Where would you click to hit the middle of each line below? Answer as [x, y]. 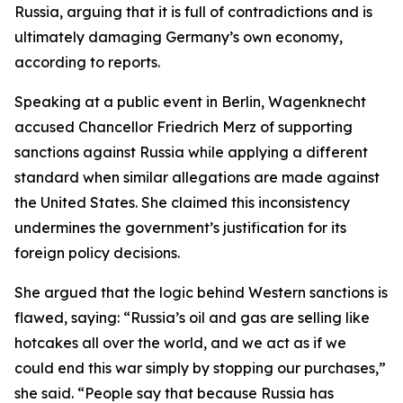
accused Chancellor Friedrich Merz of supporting [184, 127]
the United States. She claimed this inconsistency [182, 202]
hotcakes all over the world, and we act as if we [180, 343]
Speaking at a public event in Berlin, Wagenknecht [190, 102]
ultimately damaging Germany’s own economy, [179, 37]
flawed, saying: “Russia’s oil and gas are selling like [192, 318]
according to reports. [87, 62]
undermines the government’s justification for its [180, 228]
